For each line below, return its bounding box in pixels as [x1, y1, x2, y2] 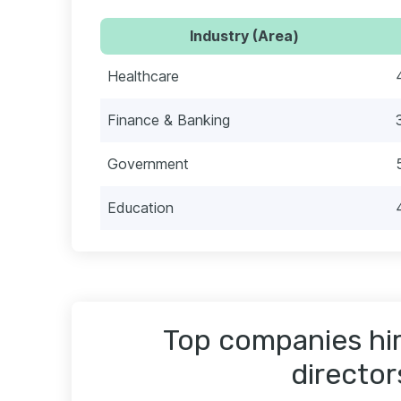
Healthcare [107, 66, 179, 85]
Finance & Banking [107, 110, 230, 129]
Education [107, 198, 174, 217]
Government [107, 154, 189, 173]
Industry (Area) [190, 26, 299, 45]
